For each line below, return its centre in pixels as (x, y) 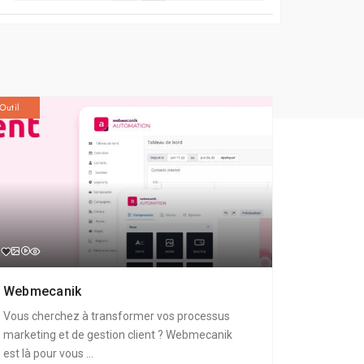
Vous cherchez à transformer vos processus (116, 316)
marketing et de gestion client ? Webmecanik (117, 334)
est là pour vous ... (48, 353)
